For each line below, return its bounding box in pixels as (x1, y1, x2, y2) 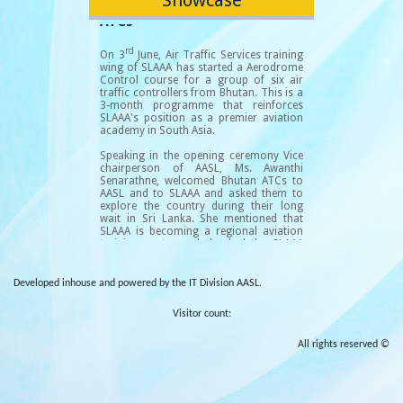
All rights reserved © (298, 338, 390, 350)
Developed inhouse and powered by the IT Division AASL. (13, 277, 262, 289)
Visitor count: (172, 308, 231, 319)
